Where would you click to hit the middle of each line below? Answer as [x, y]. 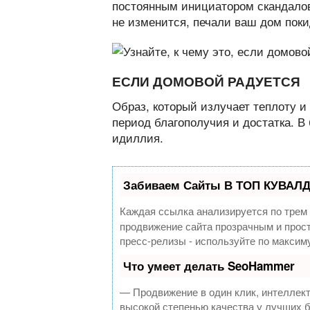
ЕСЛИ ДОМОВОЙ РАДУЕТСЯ [206, 81]
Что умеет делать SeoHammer [209, 265]
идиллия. [138, 137]
